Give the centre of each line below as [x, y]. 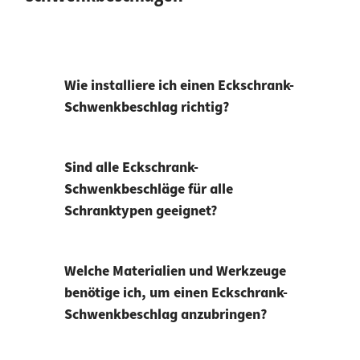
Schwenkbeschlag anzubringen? [166, 315]
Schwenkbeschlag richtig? [147, 108]
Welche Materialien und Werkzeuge [175, 272]
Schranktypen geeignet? [141, 211]
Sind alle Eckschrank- [131, 168]
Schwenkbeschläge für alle [149, 190]
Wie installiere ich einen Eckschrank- [179, 86]
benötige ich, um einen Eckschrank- [176, 293]
